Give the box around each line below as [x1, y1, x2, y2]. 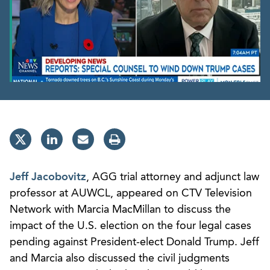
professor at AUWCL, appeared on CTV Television [10, 187, 252, 199]
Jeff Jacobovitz [10, 171, 86, 183]
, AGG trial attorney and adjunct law [86, 171, 259, 183]
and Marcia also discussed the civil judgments [10, 253, 230, 264]
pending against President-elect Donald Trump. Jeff [10, 236, 259, 248]
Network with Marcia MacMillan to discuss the [10, 204, 231, 215]
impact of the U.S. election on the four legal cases [10, 220, 251, 231]
